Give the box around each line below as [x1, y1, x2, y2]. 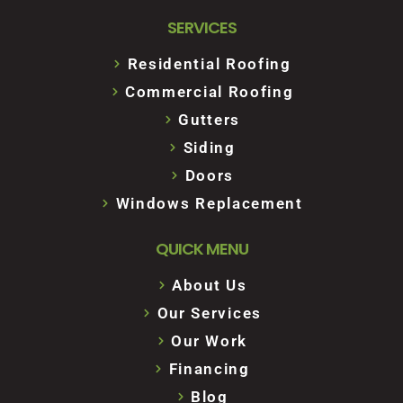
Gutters [178, 110, 241, 129]
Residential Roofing [127, 54, 291, 73]
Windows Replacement [115, 193, 303, 212]
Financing [168, 359, 250, 378]
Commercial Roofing [124, 82, 294, 101]
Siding [183, 138, 236, 157]
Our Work [171, 331, 248, 350]
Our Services [157, 303, 262, 322]
